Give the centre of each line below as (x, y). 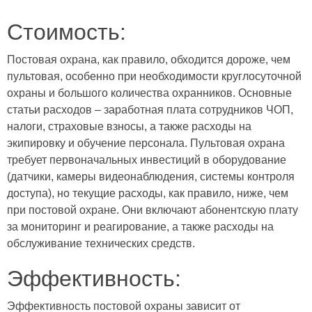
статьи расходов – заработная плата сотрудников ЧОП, (150, 110)
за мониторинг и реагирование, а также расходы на (140, 227)
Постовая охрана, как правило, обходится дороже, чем (149, 60)
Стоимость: (67, 32)
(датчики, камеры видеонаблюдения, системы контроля (151, 177)
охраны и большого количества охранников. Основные (149, 93)
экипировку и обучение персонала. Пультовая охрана (146, 143)
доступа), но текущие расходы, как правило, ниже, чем (148, 193)
